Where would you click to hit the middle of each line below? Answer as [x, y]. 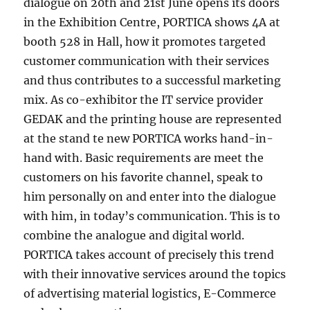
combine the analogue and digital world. [134, 235]
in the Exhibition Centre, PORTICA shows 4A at [152, 22]
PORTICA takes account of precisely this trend [149, 255]
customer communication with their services [147, 61]
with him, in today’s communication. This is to [152, 216]
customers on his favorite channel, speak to [144, 177]
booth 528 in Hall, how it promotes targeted [145, 42]
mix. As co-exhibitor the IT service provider [144, 100]
